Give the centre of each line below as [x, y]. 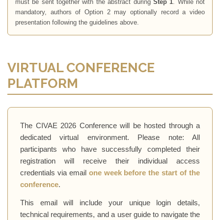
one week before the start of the [144, 173]
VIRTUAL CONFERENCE [81, 67]
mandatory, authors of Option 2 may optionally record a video [110, 12]
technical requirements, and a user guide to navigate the [110, 214]
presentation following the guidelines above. [77, 22]
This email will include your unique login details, [110, 203]
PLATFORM [43, 83]
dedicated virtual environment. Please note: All [110, 137]
